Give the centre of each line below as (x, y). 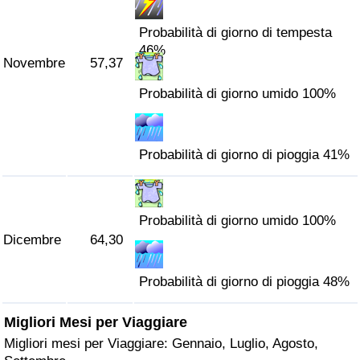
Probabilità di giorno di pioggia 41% (245, 155)
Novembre (34, 63)
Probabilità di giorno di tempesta (236, 33)
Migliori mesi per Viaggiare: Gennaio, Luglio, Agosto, (161, 343)
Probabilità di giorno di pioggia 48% (245, 282)
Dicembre (32, 240)
